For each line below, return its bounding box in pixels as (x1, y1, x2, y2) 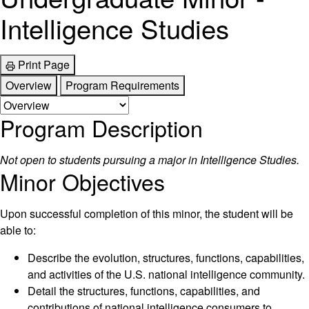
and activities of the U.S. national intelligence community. (28, 266, 305, 283)
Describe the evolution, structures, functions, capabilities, (28, 250, 304, 266)
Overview (6, 77, 52, 94)
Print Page (18, 57, 70, 73)
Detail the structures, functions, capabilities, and (28, 283, 260, 299)
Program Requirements (66, 77, 179, 94)
